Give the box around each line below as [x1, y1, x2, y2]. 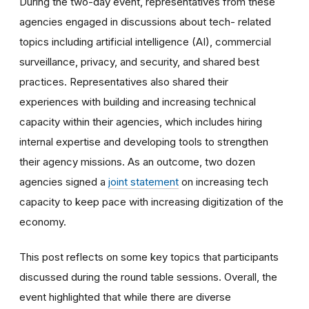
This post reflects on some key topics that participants [19, 250, 279, 264]
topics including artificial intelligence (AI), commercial [19, 35, 271, 49]
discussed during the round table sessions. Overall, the [19, 270, 277, 284]
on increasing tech [179, 175, 268, 189]
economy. [19, 215, 66, 229]
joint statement [108, 175, 179, 189]
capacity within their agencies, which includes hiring [19, 115, 262, 129]
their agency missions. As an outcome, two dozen [19, 155, 255, 169]
